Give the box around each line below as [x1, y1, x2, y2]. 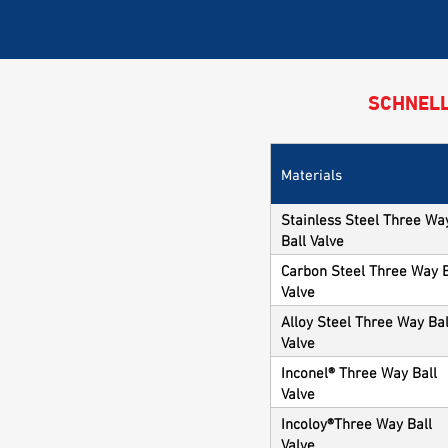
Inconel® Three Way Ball [281, 360, 437, 382]
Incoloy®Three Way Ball [281, 411, 432, 433]
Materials [281, 161, 342, 184]
